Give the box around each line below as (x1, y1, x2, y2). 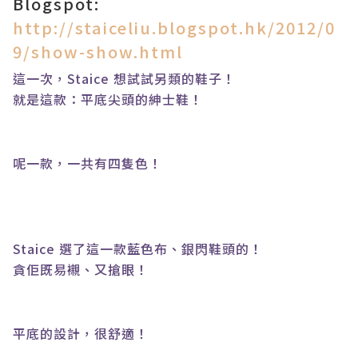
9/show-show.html (13, 40, 183, 63)
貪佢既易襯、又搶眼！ (13, 260, 149, 279)
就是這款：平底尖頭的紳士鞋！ (13, 89, 203, 109)
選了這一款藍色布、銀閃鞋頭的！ (59, 239, 263, 258)
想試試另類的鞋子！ (113, 69, 236, 88)
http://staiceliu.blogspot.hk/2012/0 (13, 16, 336, 39)
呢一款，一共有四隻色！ (13, 153, 162, 173)
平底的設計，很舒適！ (13, 324, 149, 343)
